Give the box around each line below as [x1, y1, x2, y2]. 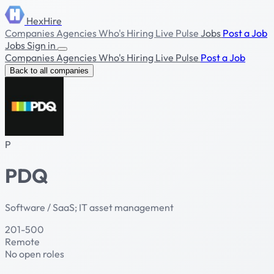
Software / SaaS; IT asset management [5, 201, 174, 213]
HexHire [26, 15, 62, 27]
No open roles [5, 247, 64, 260]
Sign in [27, 39, 57, 51]
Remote [5, 235, 40, 248]
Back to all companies [10, 66, 89, 75]
